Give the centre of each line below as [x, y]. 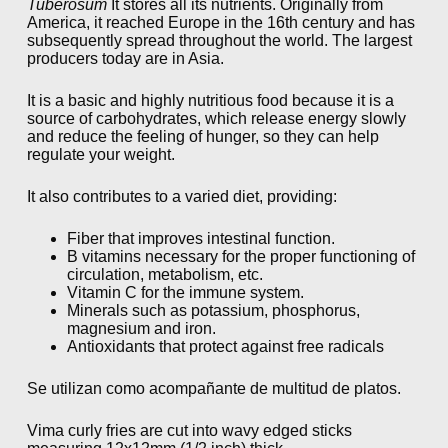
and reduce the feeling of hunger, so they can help [202, 136]
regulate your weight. [100, 154]
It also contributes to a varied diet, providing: [181, 196]
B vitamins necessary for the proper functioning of [240, 256]
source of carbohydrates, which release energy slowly [216, 118]
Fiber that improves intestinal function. [200, 238]
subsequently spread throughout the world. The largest [219, 40]
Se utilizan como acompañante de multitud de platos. [213, 388]
